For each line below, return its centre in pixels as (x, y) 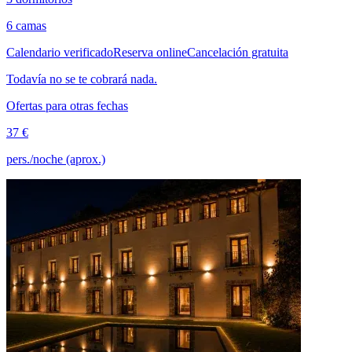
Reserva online (150, 52)
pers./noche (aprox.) (56, 159)
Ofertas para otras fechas (67, 105)
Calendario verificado (60, 52)
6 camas (26, 25)
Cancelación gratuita (238, 52)
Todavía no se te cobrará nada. (82, 79)
